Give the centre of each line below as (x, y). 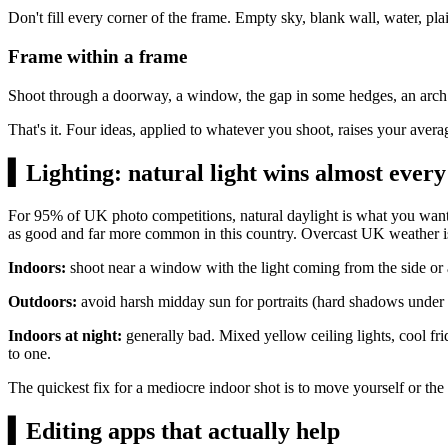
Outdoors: (42, 301)
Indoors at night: (65, 335)
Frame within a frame (97, 57)
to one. (29, 353)
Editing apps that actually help (183, 430)
